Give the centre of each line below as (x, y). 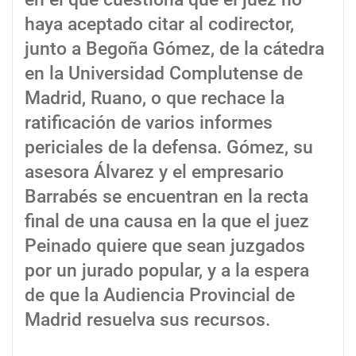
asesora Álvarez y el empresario (154, 172)
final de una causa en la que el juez (167, 222)
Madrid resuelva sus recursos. (147, 320)
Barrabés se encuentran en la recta (166, 197)
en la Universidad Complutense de (164, 74)
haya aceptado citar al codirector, (159, 25)
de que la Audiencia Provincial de (160, 296)
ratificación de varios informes (149, 123)
